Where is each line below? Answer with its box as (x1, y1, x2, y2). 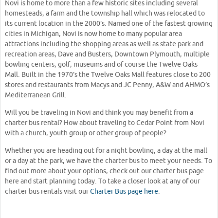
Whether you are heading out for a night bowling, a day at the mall (5, 147, 207, 154)
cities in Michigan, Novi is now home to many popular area (5, 30, 182, 37)
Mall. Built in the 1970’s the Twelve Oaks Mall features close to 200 (5, 71, 211, 78)
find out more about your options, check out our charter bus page (5, 167, 204, 175)
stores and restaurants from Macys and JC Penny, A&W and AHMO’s (5, 81, 210, 89)
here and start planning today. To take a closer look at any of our (5, 178, 200, 185)
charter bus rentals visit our (5, 188, 90, 195)
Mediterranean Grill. (5, 91, 67, 99)
